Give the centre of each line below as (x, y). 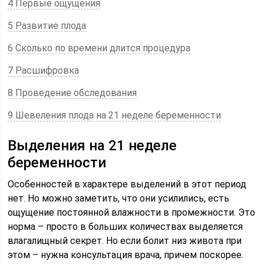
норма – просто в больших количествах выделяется (126, 227)
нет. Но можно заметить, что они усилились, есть (119, 198)
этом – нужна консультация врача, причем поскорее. (126, 255)
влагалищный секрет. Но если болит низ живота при (125, 241)
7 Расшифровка (44, 70)
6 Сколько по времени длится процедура (99, 48)
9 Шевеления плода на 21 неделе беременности (115, 115)
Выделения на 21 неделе (93, 146)
